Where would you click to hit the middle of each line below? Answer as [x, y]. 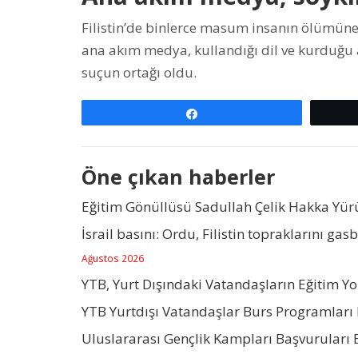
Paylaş [223, 113]
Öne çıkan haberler [178, 176]
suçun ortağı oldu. [139, 72]
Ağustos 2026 [113, 258]
